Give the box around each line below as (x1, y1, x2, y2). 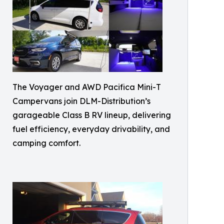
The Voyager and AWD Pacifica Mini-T (12, 82, 161, 92)
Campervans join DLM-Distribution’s (12, 96, 150, 106)
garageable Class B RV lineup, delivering (12, 110, 171, 120)
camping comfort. (12, 138, 80, 148)
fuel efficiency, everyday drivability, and (12, 124, 170, 134)
